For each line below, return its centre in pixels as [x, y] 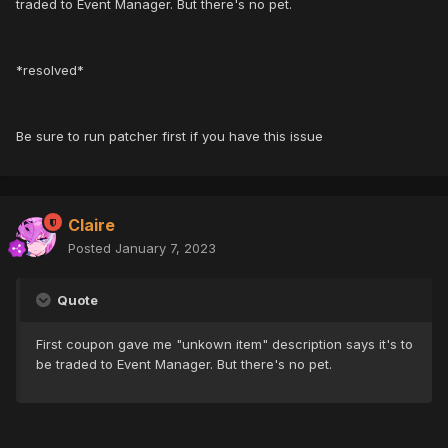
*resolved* [50, 70]
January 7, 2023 [165, 248]
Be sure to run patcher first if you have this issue [169, 136]
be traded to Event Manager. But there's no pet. [184, 364]
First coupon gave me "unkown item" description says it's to [224, 344]
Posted [91, 248]
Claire [91, 225]
